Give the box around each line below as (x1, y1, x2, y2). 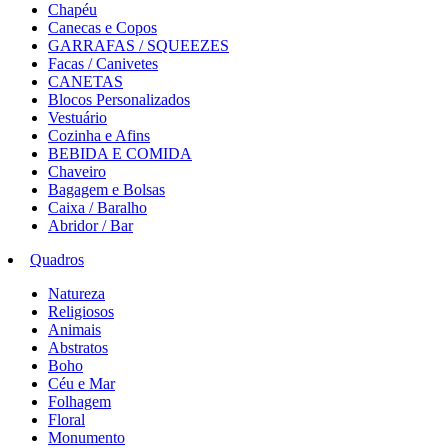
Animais (48, 321, 101, 338)
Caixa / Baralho (48, 199, 147, 216)
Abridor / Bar (48, 217, 133, 234)
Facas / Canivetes (48, 55, 158, 72)
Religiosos (48, 303, 114, 320)
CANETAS (48, 73, 123, 90)
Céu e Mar (48, 375, 115, 392)
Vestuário (48, 109, 107, 126)
